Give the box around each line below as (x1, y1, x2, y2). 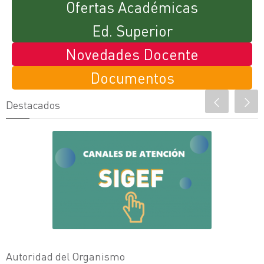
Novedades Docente (65, 45, 199, 64)
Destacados (6, 98, 60, 111)
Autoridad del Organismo (6, 249, 125, 263)
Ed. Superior (91, 21, 173, 40)
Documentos (90, 68, 174, 87)
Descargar (113, 172, 151, 183)
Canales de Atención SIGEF (110, 140, 200, 150)
